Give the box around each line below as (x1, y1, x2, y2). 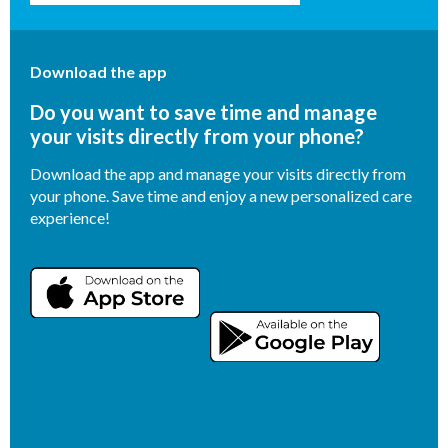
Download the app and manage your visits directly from (30, 163, 406, 183)
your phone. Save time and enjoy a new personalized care (30, 185, 412, 205)
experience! (30, 207, 110, 227)
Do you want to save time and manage (30, 99, 377, 124)
